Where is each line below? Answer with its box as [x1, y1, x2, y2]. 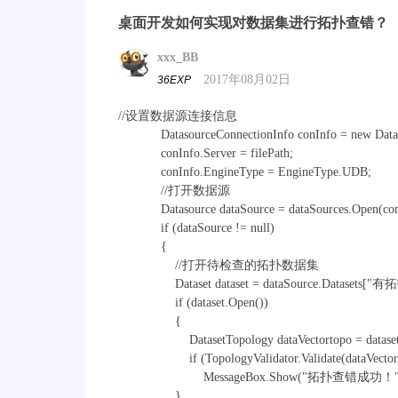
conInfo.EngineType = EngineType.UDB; [118, 165, 371, 179]
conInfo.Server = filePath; [118, 147, 293, 160]
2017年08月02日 [203, 73, 291, 86]
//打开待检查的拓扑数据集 [118, 259, 319, 272]
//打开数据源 [118, 184, 230, 197]
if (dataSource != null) [118, 221, 275, 235]
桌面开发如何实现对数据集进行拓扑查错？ [118, 15, 388, 30]
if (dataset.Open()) [118, 296, 268, 309]
